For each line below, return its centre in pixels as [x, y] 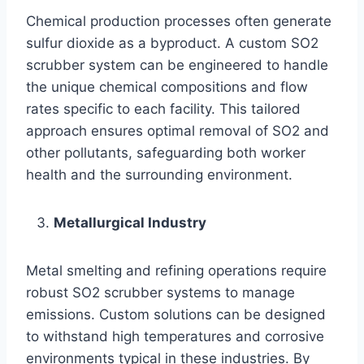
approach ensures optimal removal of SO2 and [178, 130]
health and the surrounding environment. [159, 174]
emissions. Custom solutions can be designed [176, 314]
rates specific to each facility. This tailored [163, 108]
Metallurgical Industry [130, 222]
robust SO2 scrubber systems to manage [160, 292]
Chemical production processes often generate [179, 21]
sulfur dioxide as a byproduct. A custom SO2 [172, 43]
